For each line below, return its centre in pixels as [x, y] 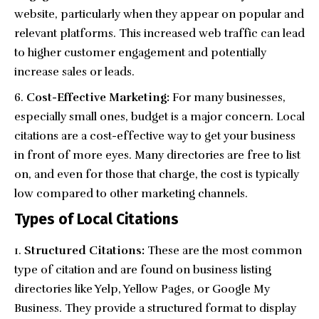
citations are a [52, 136]
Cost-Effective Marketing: [98, 98]
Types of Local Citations [96, 220]
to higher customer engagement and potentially [140, 53]
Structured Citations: [84, 250]
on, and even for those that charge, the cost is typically [157, 175]
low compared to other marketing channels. [131, 194]
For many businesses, [228, 98]
